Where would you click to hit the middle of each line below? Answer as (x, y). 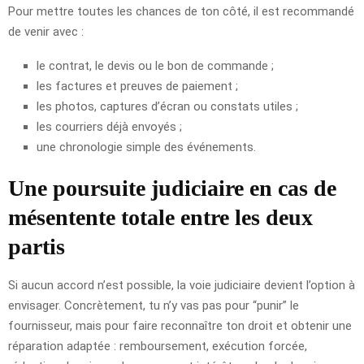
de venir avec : (46, 31)
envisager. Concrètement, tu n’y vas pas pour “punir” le (154, 305)
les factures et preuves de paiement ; (137, 86)
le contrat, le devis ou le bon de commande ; (155, 65)
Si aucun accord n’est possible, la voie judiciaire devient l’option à (182, 285)
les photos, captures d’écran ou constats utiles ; (167, 106)
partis (37, 246)
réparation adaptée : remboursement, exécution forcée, (158, 346)
